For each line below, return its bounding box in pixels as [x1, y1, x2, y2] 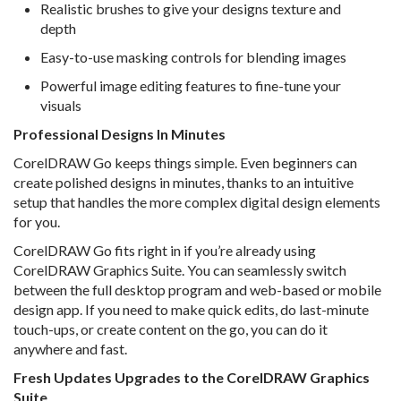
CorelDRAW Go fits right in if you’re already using [13, 242, 316, 260]
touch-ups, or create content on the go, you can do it [13, 320, 328, 338]
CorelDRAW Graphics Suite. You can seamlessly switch [13, 261, 346, 279]
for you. [13, 213, 63, 231]
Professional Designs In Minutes [13, 125, 226, 143]
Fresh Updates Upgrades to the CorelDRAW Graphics [13, 369, 370, 387]
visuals [40, 97, 81, 115]
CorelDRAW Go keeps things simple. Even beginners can [13, 154, 357, 172]
